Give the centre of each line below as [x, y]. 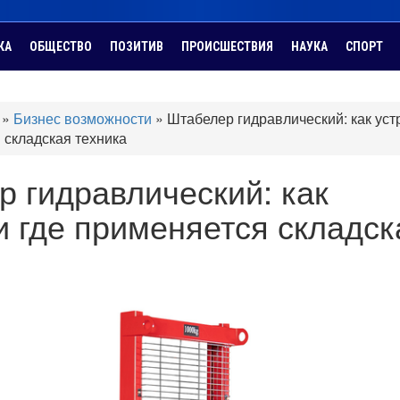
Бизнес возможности [83, 118]
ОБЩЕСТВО [61, 46]
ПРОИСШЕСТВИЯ [227, 46]
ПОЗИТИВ [137, 46]
